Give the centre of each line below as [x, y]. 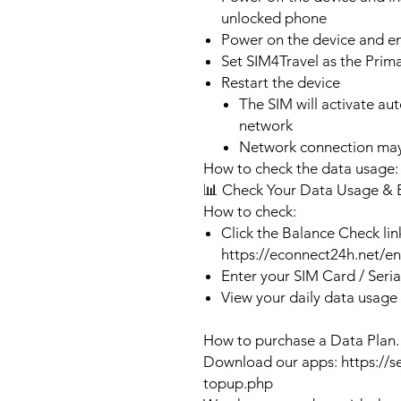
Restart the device [281, 82]
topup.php [238, 383]
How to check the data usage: [301, 168]
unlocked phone [274, 18]
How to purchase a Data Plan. [301, 340]
